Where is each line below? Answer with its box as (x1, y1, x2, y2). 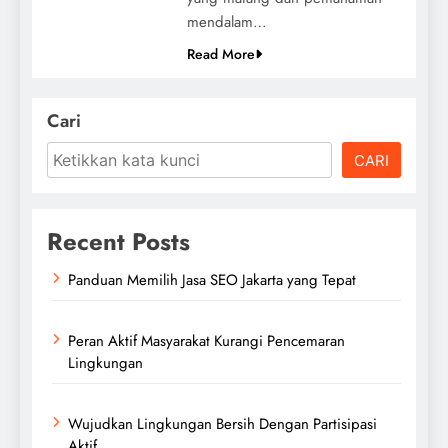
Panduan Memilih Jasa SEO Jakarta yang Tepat (68, 268, 356, 291)
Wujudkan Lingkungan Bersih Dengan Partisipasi (68, 412, 377, 435)
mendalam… (186, 10, 267, 33)
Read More (186, 43, 255, 64)
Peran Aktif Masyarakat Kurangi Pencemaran (68, 329, 345, 352)
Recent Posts (47, 223, 190, 259)
